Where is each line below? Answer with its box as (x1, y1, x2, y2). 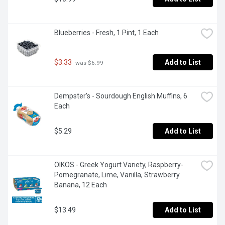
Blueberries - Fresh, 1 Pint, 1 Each (54, 29, 159, 37)
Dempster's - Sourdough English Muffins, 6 (54, 92, 187, 100)
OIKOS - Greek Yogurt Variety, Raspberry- (54, 161, 183, 169)
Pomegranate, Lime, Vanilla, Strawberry (54, 171, 180, 179)
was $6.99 (74, 59, 103, 66)
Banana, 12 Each (54, 181, 107, 189)
